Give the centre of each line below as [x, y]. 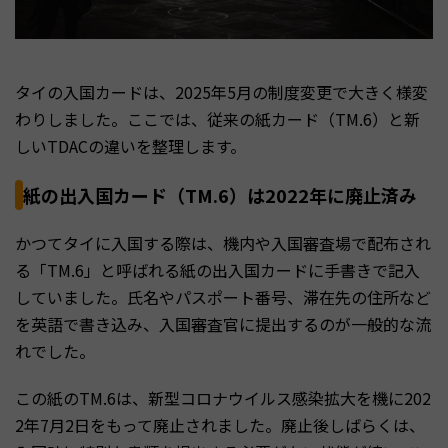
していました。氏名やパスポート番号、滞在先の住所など [223, 296]
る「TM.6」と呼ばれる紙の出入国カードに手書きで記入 [217, 269]
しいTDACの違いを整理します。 [130, 145]
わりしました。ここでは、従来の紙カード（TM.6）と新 [217, 118]
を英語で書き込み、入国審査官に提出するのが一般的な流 [223, 323]
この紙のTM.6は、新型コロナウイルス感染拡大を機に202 [223, 397]
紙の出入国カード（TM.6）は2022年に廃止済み [220, 194]
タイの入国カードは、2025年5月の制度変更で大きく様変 [221, 91]
